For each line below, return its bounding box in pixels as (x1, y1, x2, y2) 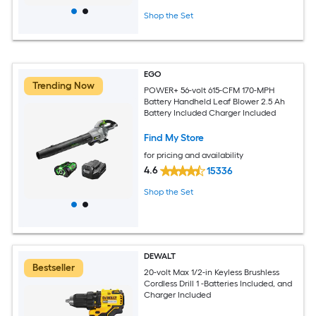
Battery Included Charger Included (144, 107, 276, 118)
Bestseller (32, 262, 75, 274)
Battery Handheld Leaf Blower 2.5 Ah (144, 96, 286, 107)
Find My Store (144, 131, 205, 144)
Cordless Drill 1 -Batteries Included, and (144, 278, 293, 288)
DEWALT (144, 251, 176, 261)
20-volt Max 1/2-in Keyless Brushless (144, 267, 280, 277)
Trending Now (32, 80, 95, 92)
